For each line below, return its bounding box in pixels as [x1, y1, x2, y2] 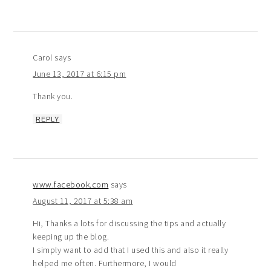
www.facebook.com [33, 178, 109, 190]
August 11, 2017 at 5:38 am [33, 195, 133, 206]
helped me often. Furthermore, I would [33, 257, 177, 269]
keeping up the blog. [33, 230, 109, 242]
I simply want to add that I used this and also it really [33, 244, 229, 255]
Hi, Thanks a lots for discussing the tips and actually [33, 217, 226, 229]
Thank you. [33, 90, 73, 102]
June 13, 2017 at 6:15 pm [33, 68, 126, 79]
